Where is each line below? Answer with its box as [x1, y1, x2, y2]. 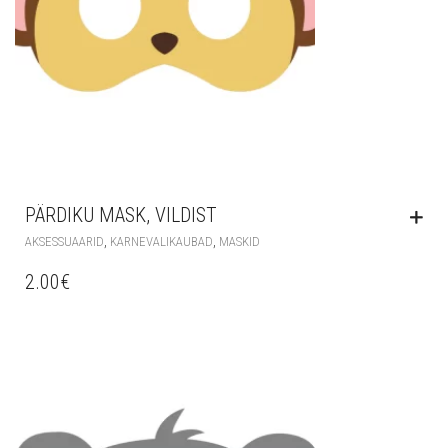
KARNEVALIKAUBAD [110, 234, 213, 250]
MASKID [219, 234, 260, 250]
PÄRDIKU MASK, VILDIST [25, 203, 217, 228]
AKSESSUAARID [25, 234, 104, 250]
